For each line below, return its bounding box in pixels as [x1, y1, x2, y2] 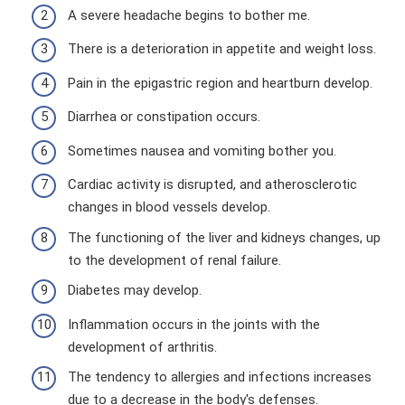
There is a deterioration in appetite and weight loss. [68, 41, 376, 58]
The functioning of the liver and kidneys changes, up [68, 229, 381, 246]
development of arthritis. [68, 338, 217, 355]
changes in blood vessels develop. [68, 199, 270, 216]
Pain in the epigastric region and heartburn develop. [68, 74, 372, 91]
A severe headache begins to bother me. [68, 6, 310, 24]
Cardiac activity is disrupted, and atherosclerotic [68, 176, 357, 193]
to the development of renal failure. [68, 251, 281, 268]
